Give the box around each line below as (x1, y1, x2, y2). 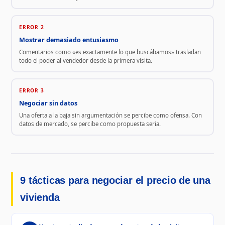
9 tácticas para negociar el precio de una (20, 175, 210, 186)
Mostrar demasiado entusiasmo (19, 35, 119, 44)
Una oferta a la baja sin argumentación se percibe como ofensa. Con (19, 111, 202, 119)
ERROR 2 (19, 23, 44, 31)
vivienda (20, 192, 60, 203)
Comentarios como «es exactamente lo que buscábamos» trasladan (19, 48, 201, 56)
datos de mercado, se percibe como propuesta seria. (19, 120, 161, 128)
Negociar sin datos (19, 98, 77, 107)
